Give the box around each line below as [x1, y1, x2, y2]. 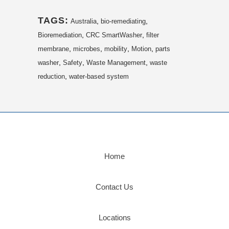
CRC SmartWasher [86, 31, 142, 39]
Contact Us [96, 182, 133, 192]
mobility [104, 44, 127, 53]
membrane [38, 44, 69, 53]
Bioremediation [38, 31, 82, 39]
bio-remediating [101, 17, 146, 25]
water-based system [69, 72, 129, 80]
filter [146, 31, 159, 39]
